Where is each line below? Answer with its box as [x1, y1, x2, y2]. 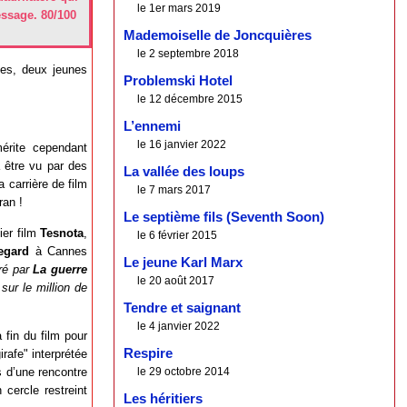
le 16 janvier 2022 [137, 138, 227, 152]
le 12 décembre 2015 [137, 93, 243, 106]
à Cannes [35, 243, 88, 258]
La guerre [33, 262, 88, 276]
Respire [124, 346, 174, 362]
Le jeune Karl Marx [124, 255, 243, 271]
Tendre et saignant [124, 301, 242, 316]
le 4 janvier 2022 [137, 320, 221, 333]
